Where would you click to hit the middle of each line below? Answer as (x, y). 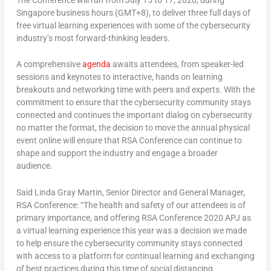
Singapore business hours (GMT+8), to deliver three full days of (133, 12)
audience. (34, 166)
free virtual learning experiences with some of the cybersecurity (133, 25)
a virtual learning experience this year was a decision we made (131, 230)
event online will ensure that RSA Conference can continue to (129, 141)
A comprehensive (49, 64)
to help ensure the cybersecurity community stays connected (129, 243)
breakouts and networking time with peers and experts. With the (135, 90)
